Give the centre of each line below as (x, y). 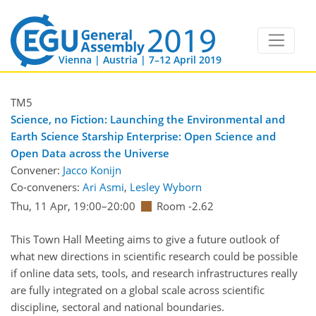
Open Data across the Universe (90, 153)
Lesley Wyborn (166, 187)
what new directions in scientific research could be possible (154, 256)
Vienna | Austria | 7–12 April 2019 (140, 60)
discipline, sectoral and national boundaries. (117, 306)
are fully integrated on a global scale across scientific (138, 290)
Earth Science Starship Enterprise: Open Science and (143, 136)
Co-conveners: (47, 187)
